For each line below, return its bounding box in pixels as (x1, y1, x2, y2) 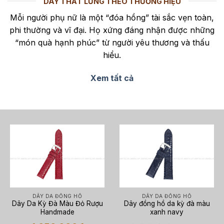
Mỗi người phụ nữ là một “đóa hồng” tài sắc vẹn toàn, (10, 12, 214, 22)
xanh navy (150, 208, 183, 216)
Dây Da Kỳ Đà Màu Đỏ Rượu (11, 199, 103, 208)
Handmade (40, 208, 74, 216)
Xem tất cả (90, 72, 133, 83)
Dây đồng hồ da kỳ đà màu (123, 199, 210, 208)
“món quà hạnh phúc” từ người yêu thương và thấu (14, 37, 209, 47)
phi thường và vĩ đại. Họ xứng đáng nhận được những (9, 24, 214, 35)
